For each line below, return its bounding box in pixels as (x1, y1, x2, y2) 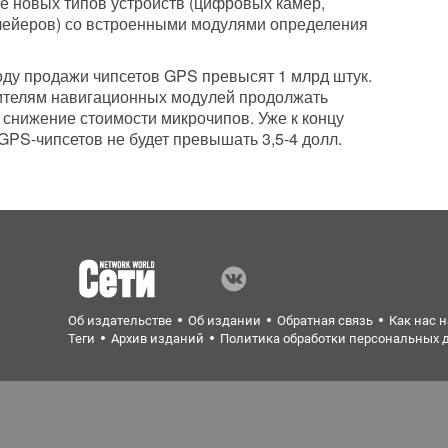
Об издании (188, 313, 262, 328)
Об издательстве (68, 313, 173, 328)
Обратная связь (277, 313, 374, 328)
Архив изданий (111, 331, 205, 346)
